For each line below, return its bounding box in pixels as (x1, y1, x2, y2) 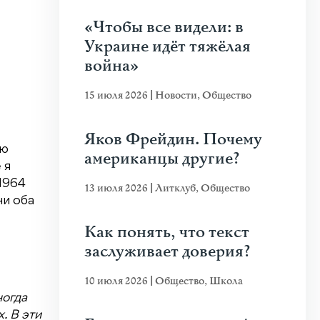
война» (84, 56, 139, 76)
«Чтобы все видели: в (84, 17, 244, 38)
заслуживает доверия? (84, 241, 251, 262)
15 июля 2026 (84, 89, 150, 102)
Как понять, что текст (84, 222, 249, 243)
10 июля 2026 (84, 274, 150, 288)
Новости (155, 89, 197, 102)
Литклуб (155, 181, 196, 195)
